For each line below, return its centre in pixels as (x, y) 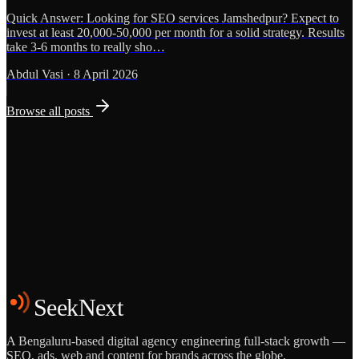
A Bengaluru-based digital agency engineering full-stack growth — (176, 341)
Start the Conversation (69, 292)
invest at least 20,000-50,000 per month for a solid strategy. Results (175, 33)
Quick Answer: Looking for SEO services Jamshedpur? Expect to (173, 18)
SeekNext (79, 308)
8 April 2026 (106, 75)
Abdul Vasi (35, 75)
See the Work (187, 292)
